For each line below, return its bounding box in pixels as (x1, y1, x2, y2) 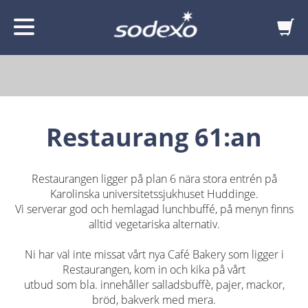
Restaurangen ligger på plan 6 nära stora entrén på (31, 170, 277, 186)
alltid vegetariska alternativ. (88, 216, 220, 232)
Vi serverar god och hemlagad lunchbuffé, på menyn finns (14, 201, 294, 217)
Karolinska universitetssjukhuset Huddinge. (49, 186, 258, 201)
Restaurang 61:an (46, 120, 262, 154)
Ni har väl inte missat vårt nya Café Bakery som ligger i (24, 246, 284, 262)
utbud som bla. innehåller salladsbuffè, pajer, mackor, (23, 276, 285, 292)
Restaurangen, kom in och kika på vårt (63, 261, 245, 277)
